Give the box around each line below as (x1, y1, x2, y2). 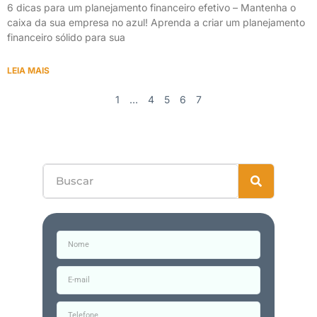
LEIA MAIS (7, 64, 50, 76)
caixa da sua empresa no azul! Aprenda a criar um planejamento (7, 16, 305, 28)
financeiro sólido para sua (7, 30, 125, 43)
